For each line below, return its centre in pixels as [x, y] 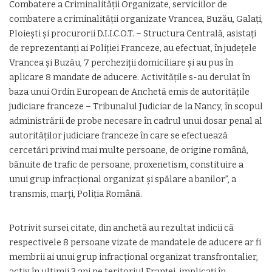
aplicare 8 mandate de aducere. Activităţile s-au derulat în [130, 77]
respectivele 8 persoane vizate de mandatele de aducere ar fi [135, 243]
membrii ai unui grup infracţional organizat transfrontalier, [134, 257]
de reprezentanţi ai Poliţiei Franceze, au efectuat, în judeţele [133, 48]
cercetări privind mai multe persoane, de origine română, [129, 150]
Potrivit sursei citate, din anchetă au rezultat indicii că [121, 228]
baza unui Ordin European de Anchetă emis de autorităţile [129, 92]
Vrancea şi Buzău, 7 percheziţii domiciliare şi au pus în [121, 63]
